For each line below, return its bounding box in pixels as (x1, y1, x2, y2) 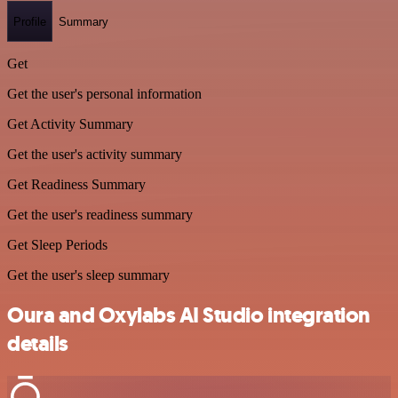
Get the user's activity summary (7, 147, 182, 162)
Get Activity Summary (7, 116, 133, 131)
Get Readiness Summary (7, 177, 146, 192)
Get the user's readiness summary (7, 207, 193, 222)
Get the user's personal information (7, 86, 202, 101)
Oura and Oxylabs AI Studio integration (7, 300, 370, 330)
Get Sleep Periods (7, 237, 107, 252)
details (7, 329, 68, 358)
